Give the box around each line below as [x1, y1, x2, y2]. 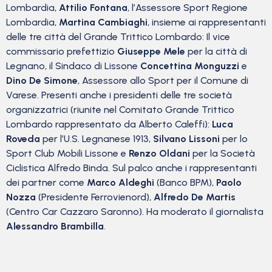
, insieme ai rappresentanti [148, 16, 266, 29]
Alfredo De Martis [154, 191, 236, 203]
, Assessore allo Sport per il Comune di [78, 75, 248, 87]
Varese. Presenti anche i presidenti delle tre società [6, 89, 232, 101]
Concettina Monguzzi [140, 60, 239, 72]
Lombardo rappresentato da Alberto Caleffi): [6, 118, 212, 131]
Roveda [6, 133, 40, 145]
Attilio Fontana [59, 2, 127, 14]
